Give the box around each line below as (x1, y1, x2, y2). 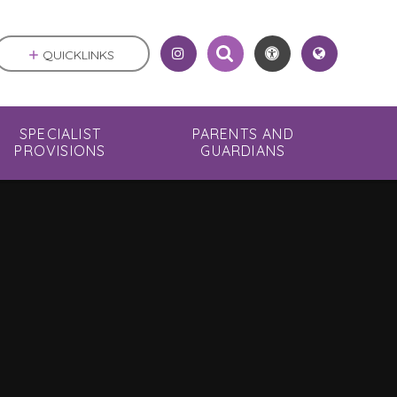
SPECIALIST (19, 125, 101, 144)
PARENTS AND (191, 125, 294, 144)
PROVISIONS (14, 142, 106, 160)
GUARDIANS (200, 142, 286, 160)
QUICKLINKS (43, 46, 115, 63)
